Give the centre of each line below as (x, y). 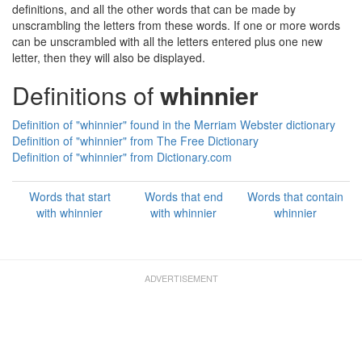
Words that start (69, 196)
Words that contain (295, 196)
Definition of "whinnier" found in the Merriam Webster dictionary (174, 124)
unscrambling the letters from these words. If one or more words (176, 25)
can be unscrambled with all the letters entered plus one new (167, 41)
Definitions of (86, 95)
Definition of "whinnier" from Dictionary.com (122, 157)
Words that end (183, 196)
